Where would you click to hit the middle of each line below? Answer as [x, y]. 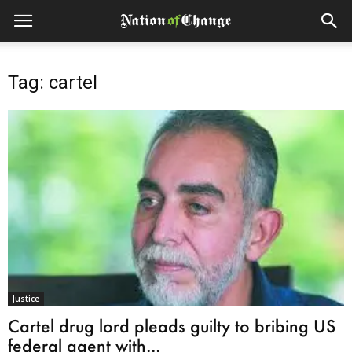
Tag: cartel [53, 82]
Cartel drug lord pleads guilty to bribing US [172, 326]
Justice [26, 299]
